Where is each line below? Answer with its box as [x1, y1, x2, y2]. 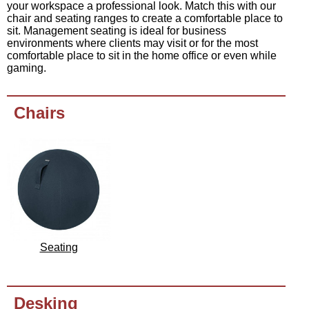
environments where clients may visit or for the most [7, 37, 258, 50]
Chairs [14, 103, 65, 123]
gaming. [7, 62, 46, 74]
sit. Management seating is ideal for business [7, 25, 226, 37]
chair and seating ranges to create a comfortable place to [7, 12, 283, 25]
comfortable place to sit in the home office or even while [7, 50, 277, 62]
